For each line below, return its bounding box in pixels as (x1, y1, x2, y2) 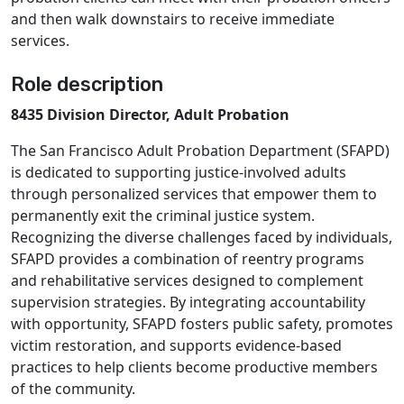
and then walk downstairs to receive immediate (11, 9, 335, 29)
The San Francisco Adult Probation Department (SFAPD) (11, 141, 390, 161)
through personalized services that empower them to (11, 184, 377, 204)
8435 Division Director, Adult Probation (11, 105, 289, 124)
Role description (11, 73, 163, 96)
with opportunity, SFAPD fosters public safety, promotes (11, 314, 393, 334)
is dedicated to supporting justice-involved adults (11, 162, 346, 182)
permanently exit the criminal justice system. (11, 206, 315, 225)
